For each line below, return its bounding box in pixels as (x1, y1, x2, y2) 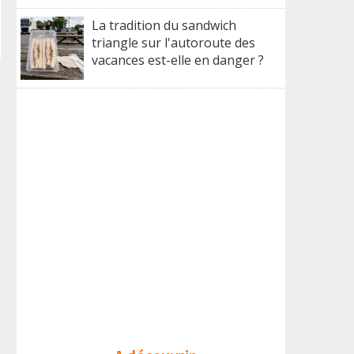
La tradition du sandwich (92, 17, 236, 34)
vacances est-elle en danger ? (92, 51, 264, 69)
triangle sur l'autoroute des (92, 34, 255, 51)
